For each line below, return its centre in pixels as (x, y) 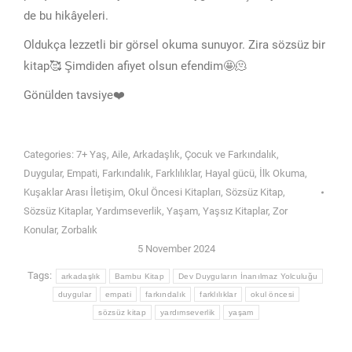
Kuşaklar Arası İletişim (73, 192)
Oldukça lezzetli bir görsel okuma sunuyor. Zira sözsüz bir (174, 45)
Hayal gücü (230, 173)
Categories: (50, 154)
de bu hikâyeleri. (66, 16)
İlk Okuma (282, 173)
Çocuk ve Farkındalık (231, 154)
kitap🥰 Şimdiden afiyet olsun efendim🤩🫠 (135, 66)
